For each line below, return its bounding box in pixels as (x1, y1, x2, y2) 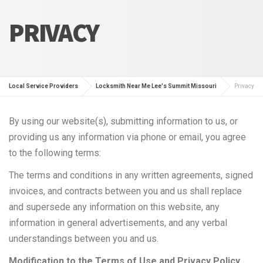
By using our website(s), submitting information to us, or (9, 116, 238, 127)
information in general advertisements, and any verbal (9, 217, 227, 229)
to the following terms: (9, 147, 101, 159)
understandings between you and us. (9, 233, 159, 245)
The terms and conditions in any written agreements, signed (9, 170, 253, 181)
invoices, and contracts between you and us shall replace (9, 186, 242, 197)
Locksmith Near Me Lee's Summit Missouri (96, 83, 217, 90)
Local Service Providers (9, 83, 78, 90)
